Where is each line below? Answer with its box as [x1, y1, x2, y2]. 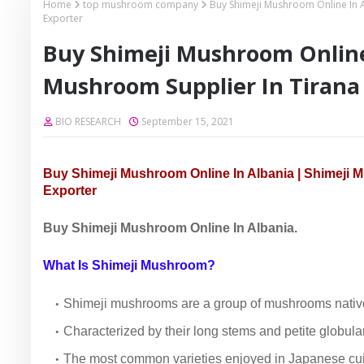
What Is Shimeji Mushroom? [43, 258, 215, 272]
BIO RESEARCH [55, 115, 121, 128]
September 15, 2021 [141, 115, 234, 128]
